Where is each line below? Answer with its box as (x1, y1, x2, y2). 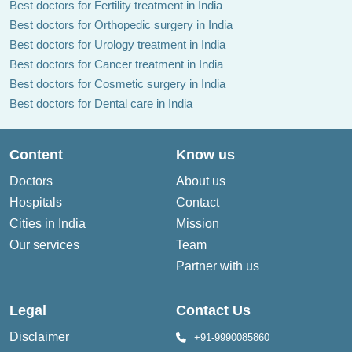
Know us (176, 147, 235, 163)
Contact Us (176, 302, 251, 318)
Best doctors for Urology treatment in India (9, 38, 225, 51)
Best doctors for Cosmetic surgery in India (9, 77, 225, 90)
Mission (176, 217, 219, 230)
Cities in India (9, 217, 86, 230)
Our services (9, 238, 79, 251)
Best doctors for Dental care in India (9, 97, 192, 110)
